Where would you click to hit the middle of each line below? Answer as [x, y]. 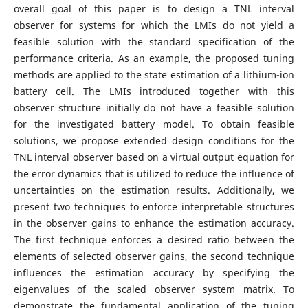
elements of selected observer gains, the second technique [154, 256]
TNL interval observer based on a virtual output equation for [154, 157]
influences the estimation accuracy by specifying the [154, 273]
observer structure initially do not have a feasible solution [154, 108]
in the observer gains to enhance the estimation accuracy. [154, 223]
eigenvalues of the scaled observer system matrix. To [154, 289]
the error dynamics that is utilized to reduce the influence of [154, 174]
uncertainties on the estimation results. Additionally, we [154, 190]
